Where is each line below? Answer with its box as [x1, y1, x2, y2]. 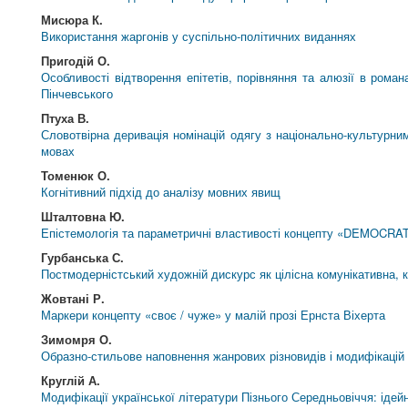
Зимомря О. [41, 331, 113, 348]
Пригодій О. [41, 52, 111, 69]
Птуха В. [41, 109, 90, 127]
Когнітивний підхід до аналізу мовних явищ [41, 183, 281, 200]
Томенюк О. [41, 167, 111, 184]
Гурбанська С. [41, 249, 125, 266]
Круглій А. [41, 372, 101, 389]
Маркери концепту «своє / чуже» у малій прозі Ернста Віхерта [41, 306, 386, 323]
